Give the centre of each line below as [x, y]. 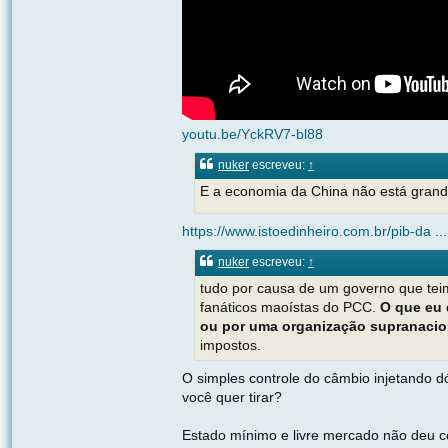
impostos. [230, 345]
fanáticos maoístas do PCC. [290, 307]
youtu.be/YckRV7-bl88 [252, 134]
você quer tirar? [232, 397]
